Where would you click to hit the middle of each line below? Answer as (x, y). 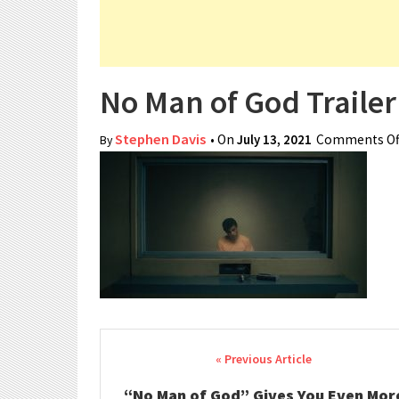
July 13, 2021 (274, 139)
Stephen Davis (160, 139)
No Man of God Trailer (248, 102)
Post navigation (187, 361)
